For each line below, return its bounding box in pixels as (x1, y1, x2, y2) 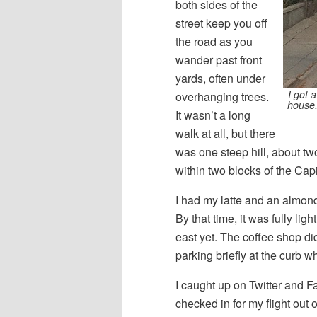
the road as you (175, 33, 253, 50)
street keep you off (175, 15, 267, 32)
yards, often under (175, 70, 265, 87)
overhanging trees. (175, 88, 269, 105)
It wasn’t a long (175, 107, 250, 124)
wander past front (175, 52, 262, 69)
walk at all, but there (175, 125, 275, 142)
